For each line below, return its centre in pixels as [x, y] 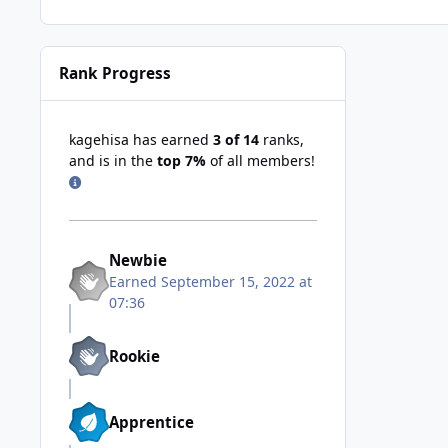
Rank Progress [115, 73]
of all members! [260, 161]
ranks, [281, 140]
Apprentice [151, 422]
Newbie [138, 260]
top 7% [181, 161]
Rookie [134, 356]
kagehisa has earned [141, 140]
